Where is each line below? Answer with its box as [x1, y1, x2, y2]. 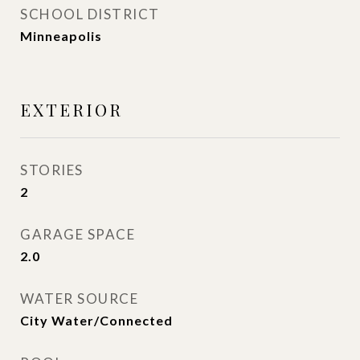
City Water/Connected [20, 313, 173, 328]
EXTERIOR [20, 98, 123, 121]
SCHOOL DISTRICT [20, 6, 160, 22]
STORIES [20, 162, 84, 178]
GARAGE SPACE [20, 226, 135, 243]
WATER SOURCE [20, 290, 138, 307]
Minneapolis [20, 28, 102, 43]
